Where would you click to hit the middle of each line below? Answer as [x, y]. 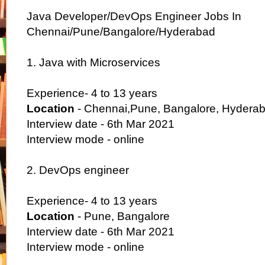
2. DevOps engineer [78, 170]
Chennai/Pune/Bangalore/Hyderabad [121, 31]
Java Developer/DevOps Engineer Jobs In [134, 16]
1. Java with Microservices [93, 62]
